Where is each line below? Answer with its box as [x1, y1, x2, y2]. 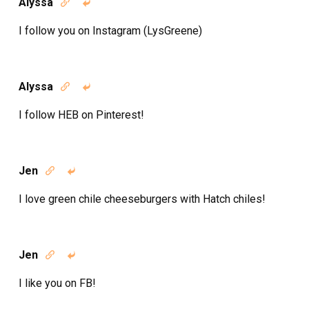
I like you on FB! [19, 277, 96, 290]
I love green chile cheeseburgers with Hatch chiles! [19, 192, 266, 206]
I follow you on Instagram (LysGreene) [19, 24, 202, 37]
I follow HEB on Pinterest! [19, 108, 144, 121]
